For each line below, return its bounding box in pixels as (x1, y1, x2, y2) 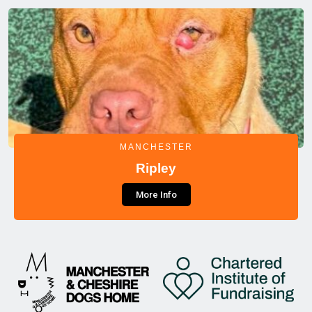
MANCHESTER (119, 141, 193, 152)
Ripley (136, 160, 176, 175)
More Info (135, 189, 177, 200)
